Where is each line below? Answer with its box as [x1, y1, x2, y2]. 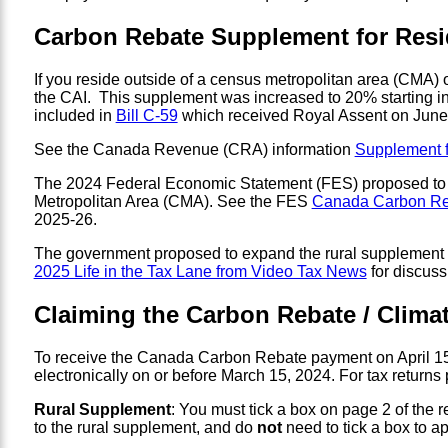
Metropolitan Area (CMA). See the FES [33, 193, 312, 211]
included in [33, 107, 116, 125]
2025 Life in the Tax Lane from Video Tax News [33, 263, 367, 281]
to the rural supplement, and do [33, 418, 257, 436]
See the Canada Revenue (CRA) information [33, 141, 355, 159]
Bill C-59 [115, 107, 178, 125]
